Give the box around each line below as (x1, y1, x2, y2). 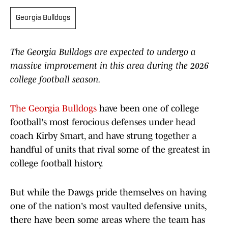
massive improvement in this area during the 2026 (10, 61, 209, 71)
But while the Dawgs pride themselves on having (10, 187, 207, 198)
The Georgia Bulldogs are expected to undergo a (10, 47, 196, 58)
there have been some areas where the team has (10, 215, 205, 225)
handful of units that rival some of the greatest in (10, 145, 210, 155)
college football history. (10, 158, 103, 169)
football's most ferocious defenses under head (10, 117, 195, 128)
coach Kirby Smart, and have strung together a (10, 131, 196, 141)
